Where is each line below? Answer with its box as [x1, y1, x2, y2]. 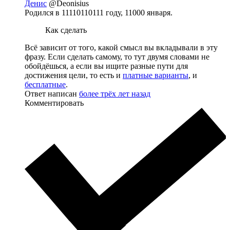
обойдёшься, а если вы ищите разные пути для [25, 61, 188, 70]
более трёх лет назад [79, 89, 150, 98]
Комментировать [25, 98, 84, 107]
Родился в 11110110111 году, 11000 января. [25, 8, 172, 17]
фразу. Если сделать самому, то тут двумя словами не [25, 52, 209, 61]
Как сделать [45, 25, 87, 34]
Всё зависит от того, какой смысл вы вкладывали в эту [25, 43, 218, 52]
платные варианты [123, 70, 188, 80]
